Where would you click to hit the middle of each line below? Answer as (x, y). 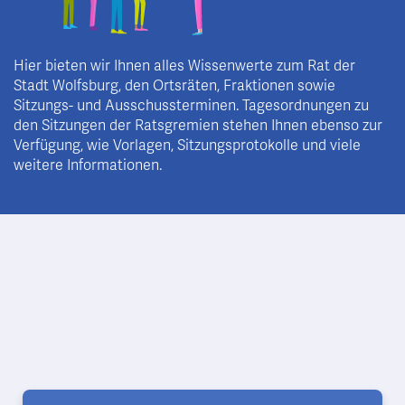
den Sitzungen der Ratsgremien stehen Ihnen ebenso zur (198, 126)
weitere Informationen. (88, 166)
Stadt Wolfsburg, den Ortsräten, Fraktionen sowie (174, 86)
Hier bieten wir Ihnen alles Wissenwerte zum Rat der (184, 66)
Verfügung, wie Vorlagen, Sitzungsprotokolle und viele (187, 146)
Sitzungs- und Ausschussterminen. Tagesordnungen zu (191, 106)
